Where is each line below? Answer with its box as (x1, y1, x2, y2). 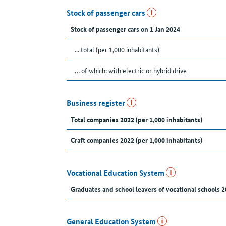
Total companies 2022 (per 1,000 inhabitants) (71, 114, 202, 125)
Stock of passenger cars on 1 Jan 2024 (71, 24, 180, 34)
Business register (67, 97, 127, 109)
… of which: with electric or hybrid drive (75, 65, 187, 76)
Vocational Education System (67, 167, 166, 179)
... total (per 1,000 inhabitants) (75, 44, 159, 55)
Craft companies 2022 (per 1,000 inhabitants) (71, 135, 202, 145)
